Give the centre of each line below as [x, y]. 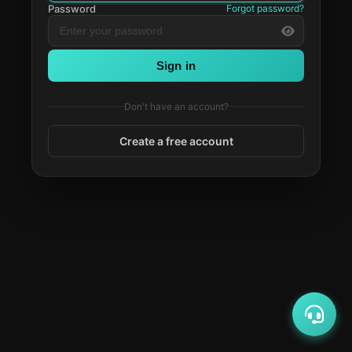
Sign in [176, 66]
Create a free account [176, 141]
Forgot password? [265, 8]
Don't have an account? [176, 106]
